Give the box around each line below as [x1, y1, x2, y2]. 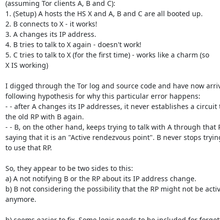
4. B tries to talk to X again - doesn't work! [5, 39, 141, 49]
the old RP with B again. [5, 111, 84, 121]
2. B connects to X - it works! [5, 19, 97, 28]
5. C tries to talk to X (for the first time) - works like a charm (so [5, 50, 209, 59]
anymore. [5, 194, 36, 204]
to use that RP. [5, 142, 52, 152]
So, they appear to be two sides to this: [5, 163, 133, 173]
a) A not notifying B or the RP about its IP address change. [5, 173, 196, 183]
